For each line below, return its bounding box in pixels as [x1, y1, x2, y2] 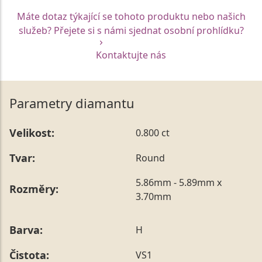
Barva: [9, 222, 43, 237]
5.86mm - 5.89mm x [136, 175, 222, 189]
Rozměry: [9, 182, 58, 196]
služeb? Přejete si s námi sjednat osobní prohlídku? [18, 23, 244, 37]
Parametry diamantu [9, 94, 135, 112]
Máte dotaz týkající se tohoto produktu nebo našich [16, 9, 246, 23]
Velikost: [9, 125, 54, 140]
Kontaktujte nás [96, 48, 166, 61]
